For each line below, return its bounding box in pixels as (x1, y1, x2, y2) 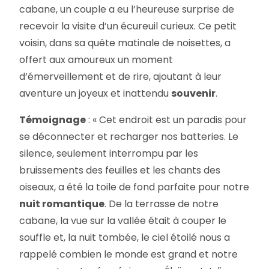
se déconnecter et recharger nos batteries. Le (19, 129, 239, 144)
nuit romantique (19, 196, 105, 211)
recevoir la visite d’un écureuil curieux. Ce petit (19, 19, 237, 33)
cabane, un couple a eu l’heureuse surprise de (19, 2, 235, 16)
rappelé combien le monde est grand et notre (19, 247, 238, 261)
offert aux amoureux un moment (19, 52, 174, 67)
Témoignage (19, 112, 86, 127)
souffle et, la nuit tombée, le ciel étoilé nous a (19, 230, 231, 244)
